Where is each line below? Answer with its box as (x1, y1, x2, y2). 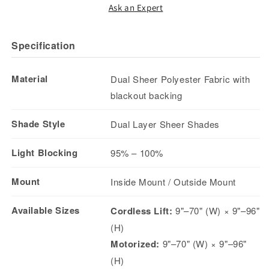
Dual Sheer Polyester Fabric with (110, 73, 250, 85)
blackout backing (110, 89, 183, 101)
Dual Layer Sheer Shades (110, 118, 220, 130)
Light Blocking (11, 146, 78, 159)
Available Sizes (11, 204, 80, 217)
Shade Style (11, 117, 65, 130)
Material (11, 72, 48, 85)
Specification (11, 38, 76, 52)
